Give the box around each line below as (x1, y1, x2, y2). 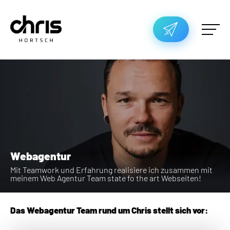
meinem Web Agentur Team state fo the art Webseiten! (10, 173, 201, 183)
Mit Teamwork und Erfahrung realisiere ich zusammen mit (10, 165, 213, 175)
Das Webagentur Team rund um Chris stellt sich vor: (10, 205, 208, 216)
